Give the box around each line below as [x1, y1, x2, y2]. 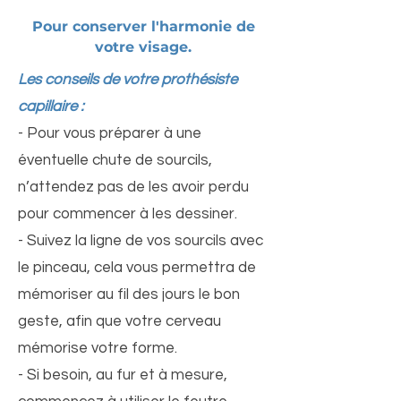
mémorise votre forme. [18, 340, 177, 356]
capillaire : [18, 98, 83, 115]
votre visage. [95, 38, 192, 55]
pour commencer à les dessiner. [18, 206, 237, 222]
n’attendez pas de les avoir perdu [18, 179, 249, 195]
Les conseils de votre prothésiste [18, 72, 237, 88]
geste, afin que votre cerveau [18, 313, 221, 329]
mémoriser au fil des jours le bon [18, 286, 240, 303]
